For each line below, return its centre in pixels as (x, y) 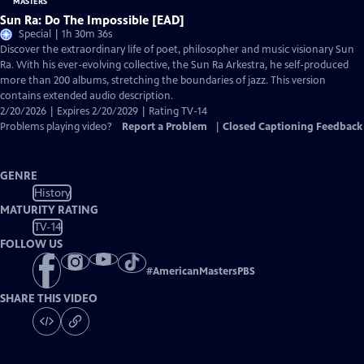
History (52, 193)
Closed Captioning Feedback (292, 127)
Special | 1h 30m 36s (65, 34)
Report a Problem (165, 127)
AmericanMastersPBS (204, 272)
